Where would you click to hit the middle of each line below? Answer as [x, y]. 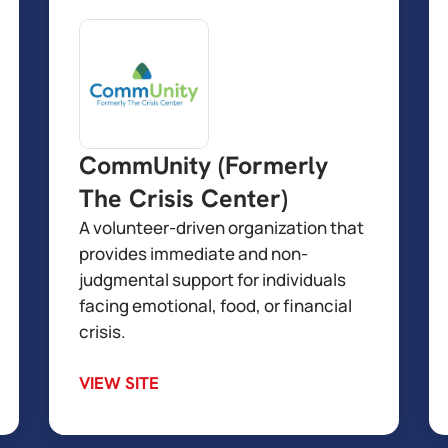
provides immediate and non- [193, 253]
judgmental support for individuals [212, 279]
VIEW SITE [119, 383]
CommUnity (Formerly [203, 165]
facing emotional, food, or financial [215, 305]
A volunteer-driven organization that [221, 227]
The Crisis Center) [183, 198]
